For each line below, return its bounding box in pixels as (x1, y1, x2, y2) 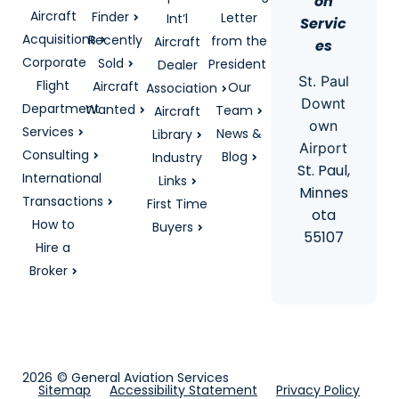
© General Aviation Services (57, 369, 229, 387)
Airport (299, 139, 348, 157)
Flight (37, 77, 70, 94)
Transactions (22, 192, 103, 210)
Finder (92, 8, 130, 26)
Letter (221, 9, 258, 27)
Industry (152, 149, 203, 167)
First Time (147, 195, 208, 213)
